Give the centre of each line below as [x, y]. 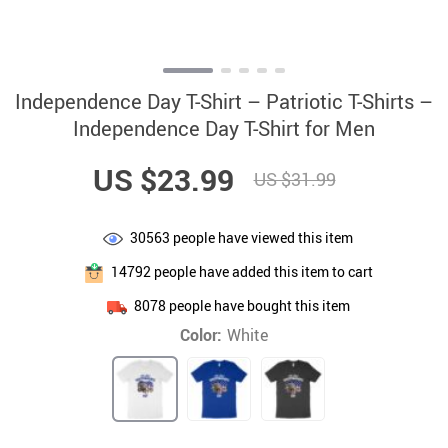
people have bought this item [257, 305]
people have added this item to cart [261, 271]
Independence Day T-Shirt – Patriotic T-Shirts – [224, 101]
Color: [201, 335]
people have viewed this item [261, 237]
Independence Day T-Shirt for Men [224, 128]
